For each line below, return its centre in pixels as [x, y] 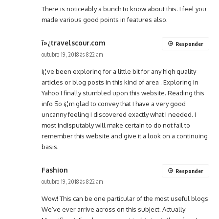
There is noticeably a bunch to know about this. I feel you [124, 9]
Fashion [55, 170]
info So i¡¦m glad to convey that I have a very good [114, 104]
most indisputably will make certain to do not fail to [116, 125]
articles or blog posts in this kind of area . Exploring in [120, 82]
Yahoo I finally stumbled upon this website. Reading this [123, 93]
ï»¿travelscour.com [74, 43]
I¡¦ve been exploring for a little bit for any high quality [119, 72]
